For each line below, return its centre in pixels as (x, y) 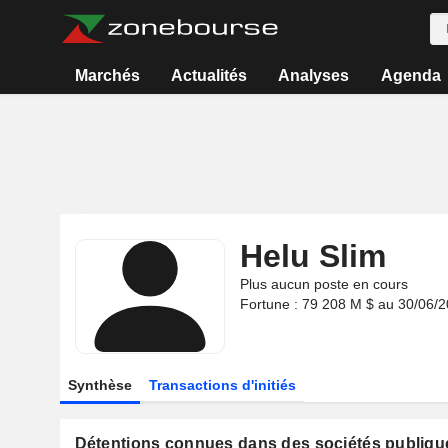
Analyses (314, 75)
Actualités (209, 75)
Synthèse (99, 385)
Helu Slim (312, 256)
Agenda (410, 75)
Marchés (107, 75)
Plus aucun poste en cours (323, 284)
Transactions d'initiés (222, 385)
